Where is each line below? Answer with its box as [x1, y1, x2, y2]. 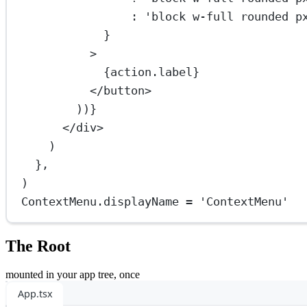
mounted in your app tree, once [5, 269, 140, 281]
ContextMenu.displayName [21, 195, 186, 209]
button [103, 84, 145, 98]
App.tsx [17, 287, 53, 301]
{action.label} [103, 65, 200, 79]
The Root [5, 236, 71, 255]
